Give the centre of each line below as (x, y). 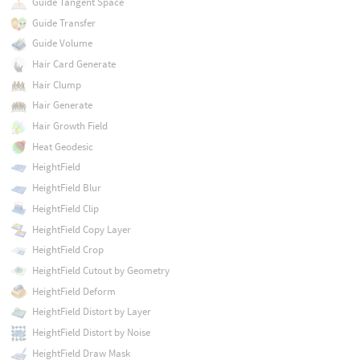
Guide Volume (62, 43)
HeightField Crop (67, 250)
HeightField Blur (66, 188)
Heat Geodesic (62, 146)
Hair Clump (56, 84)
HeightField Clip (65, 208)
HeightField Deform (74, 291)
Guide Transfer (63, 22)
